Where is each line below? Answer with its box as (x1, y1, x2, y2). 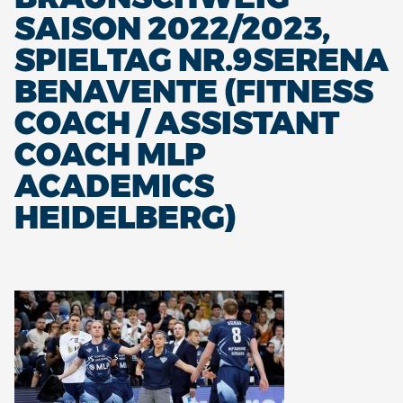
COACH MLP (14, 135, 206, 174)
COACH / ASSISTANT (14, 103, 339, 142)
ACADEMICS (14, 166, 214, 205)
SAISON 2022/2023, (14, 9, 330, 48)
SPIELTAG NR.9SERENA (14, 40, 389, 79)
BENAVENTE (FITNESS (14, 72, 373, 111)
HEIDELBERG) (14, 198, 237, 237)
